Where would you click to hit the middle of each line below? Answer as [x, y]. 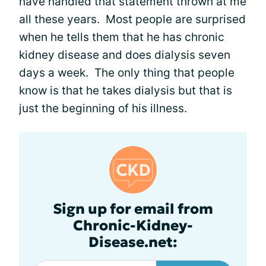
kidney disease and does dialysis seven [125, 55]
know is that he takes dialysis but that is [126, 90]
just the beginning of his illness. [103, 108]
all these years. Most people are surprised [132, 19]
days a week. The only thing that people [127, 72]
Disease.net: [133, 242]
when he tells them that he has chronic [122, 37]
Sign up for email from [133, 209]
